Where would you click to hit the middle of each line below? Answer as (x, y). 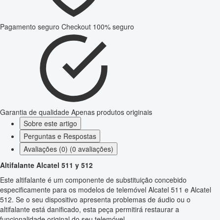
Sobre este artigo (50, 124)
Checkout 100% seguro (98, 27)
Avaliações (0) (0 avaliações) (69, 149)
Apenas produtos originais (112, 112)
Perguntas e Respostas (60, 136)
